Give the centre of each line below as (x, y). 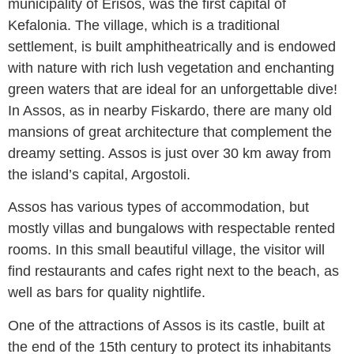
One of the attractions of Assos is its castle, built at (166, 325)
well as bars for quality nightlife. (107, 293)
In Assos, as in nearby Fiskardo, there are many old (170, 110)
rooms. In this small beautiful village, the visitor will (166, 250)
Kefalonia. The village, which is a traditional (144, 25)
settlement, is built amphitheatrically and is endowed (172, 46)
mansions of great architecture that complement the (170, 132)
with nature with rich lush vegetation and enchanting (171, 68)
